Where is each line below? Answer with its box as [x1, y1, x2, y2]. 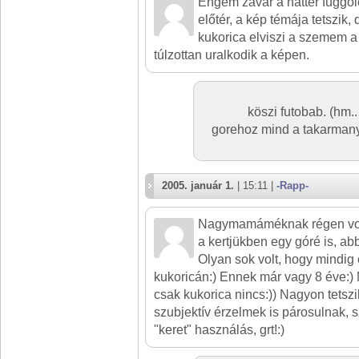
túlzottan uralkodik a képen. [154, 48, 309, 62]
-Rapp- [276, 179, 309, 192]
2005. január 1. [162, 179, 234, 192]
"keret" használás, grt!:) [154, 323, 284, 337]
